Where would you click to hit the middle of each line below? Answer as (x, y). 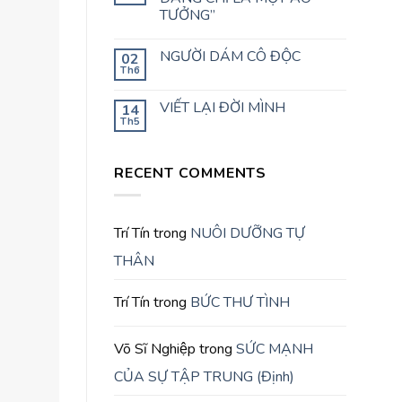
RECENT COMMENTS (190, 173)
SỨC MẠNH (275, 350)
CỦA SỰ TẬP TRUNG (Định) (204, 377)
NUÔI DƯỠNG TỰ (248, 234)
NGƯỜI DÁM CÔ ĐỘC (230, 56)
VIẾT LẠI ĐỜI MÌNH (223, 107)
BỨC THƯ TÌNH (240, 303)
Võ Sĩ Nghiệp (155, 350)
